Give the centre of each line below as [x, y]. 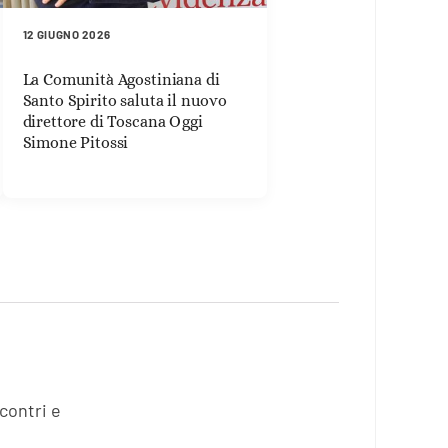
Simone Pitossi [75, 143]
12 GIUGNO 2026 [66, 34]
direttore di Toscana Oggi [112, 122]
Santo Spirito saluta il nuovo [124, 101]
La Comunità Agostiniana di [121, 80]
